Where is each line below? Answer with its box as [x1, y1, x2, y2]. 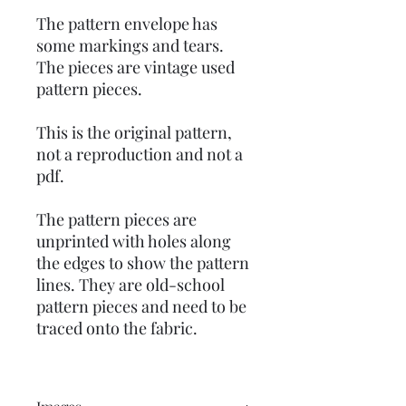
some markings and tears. [36, 34, 224, 56]
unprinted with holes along [36, 230, 231, 252]
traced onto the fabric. [36, 317, 201, 339]
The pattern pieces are [36, 208, 197, 230]
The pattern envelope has [36, 13, 217, 34]
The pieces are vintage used [36, 56, 235, 78]
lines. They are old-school [36, 274, 225, 295]
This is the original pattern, [36, 121, 232, 143]
